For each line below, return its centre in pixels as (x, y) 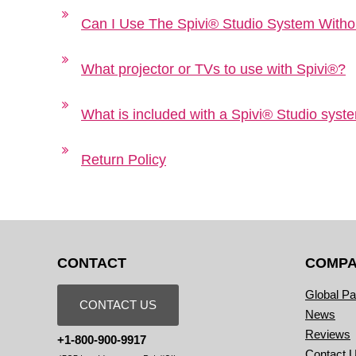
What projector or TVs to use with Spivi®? (213, 69)
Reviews (328, 334)
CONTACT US (118, 305)
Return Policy (124, 160)
